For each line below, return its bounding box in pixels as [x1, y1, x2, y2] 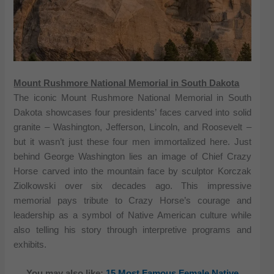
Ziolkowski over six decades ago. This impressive [13, 180, 251, 191]
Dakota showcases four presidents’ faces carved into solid [13, 107, 251, 117]
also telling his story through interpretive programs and [13, 224, 251, 235]
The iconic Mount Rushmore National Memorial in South [13, 92, 251, 103]
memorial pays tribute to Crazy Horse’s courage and [13, 195, 251, 206]
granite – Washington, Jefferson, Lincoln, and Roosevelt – [13, 122, 251, 132]
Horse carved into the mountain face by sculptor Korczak [13, 166, 251, 176]
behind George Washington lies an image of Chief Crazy [13, 151, 251, 161]
